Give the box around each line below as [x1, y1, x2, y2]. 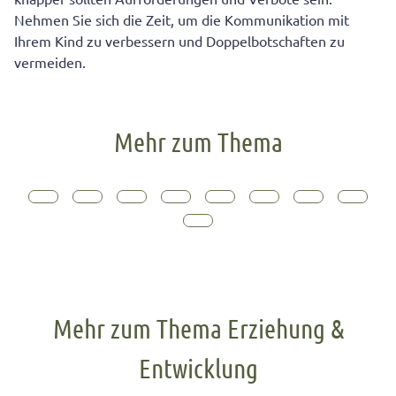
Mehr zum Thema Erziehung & [52, 311, 344, 344]
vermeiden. [14, 53, 86, 72]
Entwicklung [138, 351, 258, 384]
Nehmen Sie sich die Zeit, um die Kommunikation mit [14, 11, 349, 29]
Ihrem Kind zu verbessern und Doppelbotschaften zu [14, 32, 345, 50]
